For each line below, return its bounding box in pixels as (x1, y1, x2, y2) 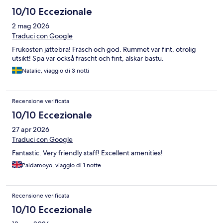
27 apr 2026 (12, 125, 49, 134)
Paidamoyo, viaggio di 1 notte (22, 161, 101, 170)
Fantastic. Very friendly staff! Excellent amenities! (12, 148, 163, 158)
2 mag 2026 (12, 21, 49, 31)
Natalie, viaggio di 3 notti (22, 67, 89, 75)
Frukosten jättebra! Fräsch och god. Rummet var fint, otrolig (12, 45, 196, 54)
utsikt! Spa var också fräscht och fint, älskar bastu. (12, 54, 164, 63)
